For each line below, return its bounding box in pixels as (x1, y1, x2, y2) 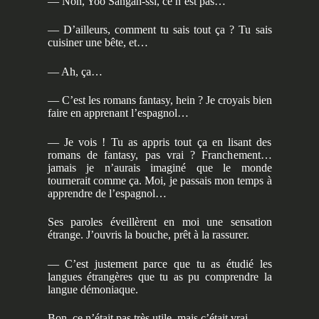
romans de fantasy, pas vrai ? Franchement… (47, 148, 272, 161)
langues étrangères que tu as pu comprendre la (47, 270, 272, 283)
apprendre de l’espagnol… (47, 187, 167, 199)
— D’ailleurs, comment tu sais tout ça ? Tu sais (47, 23, 272, 36)
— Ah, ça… (47, 65, 103, 78)
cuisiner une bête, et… (47, 36, 148, 49)
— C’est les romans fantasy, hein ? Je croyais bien (47, 94, 272, 107)
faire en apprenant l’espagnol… (47, 107, 189, 120)
